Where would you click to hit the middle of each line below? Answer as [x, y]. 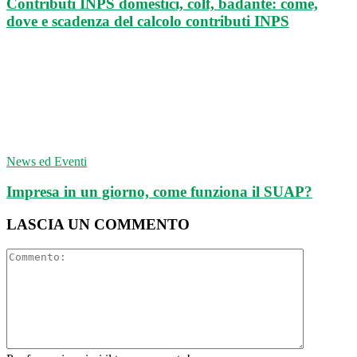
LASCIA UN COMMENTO [98, 225]
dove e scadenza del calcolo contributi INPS [148, 21]
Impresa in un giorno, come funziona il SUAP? [159, 192]
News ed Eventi [47, 161]
